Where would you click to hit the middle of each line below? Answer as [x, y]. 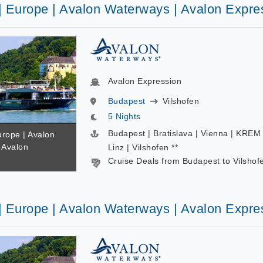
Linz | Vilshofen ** [143, 147]
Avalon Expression [144, 81]
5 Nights [124, 116]
